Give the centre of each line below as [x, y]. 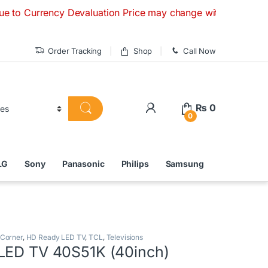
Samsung [185, 164]
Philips [135, 164]
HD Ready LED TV [56, 237]
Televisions [124, 237]
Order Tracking [75, 51]
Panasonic [83, 164]
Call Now [200, 51]
